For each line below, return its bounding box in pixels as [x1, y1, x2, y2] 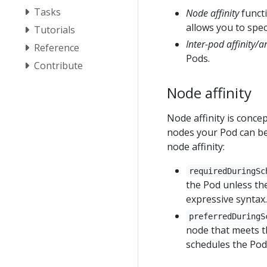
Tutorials [34, 23, 75, 36]
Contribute [34, 58, 83, 72]
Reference [34, 41, 79, 54]
